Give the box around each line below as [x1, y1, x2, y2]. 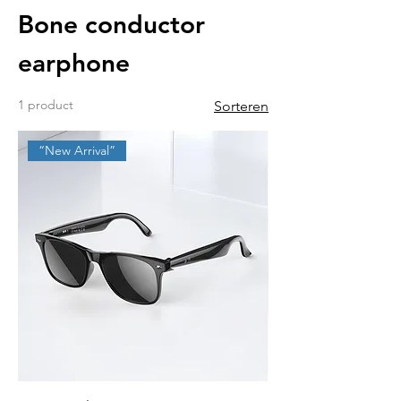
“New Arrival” [38, 142, 116, 159]
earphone [18, 47, 130, 79]
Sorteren [214, 98, 269, 115]
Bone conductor [18, 9, 205, 40]
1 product [18, 97, 73, 114]
